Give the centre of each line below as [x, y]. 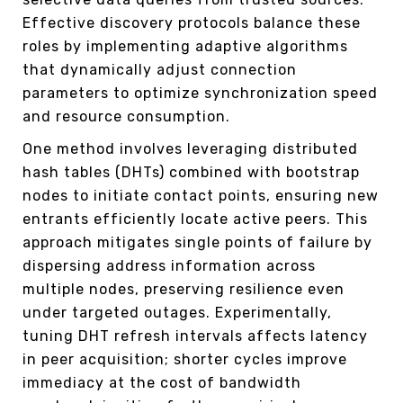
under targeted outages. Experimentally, [177, 312]
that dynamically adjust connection [160, 69]
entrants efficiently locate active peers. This [195, 219]
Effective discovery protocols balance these [192, 22]
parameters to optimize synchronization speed [200, 93]
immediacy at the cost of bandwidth [162, 382]
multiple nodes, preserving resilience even [184, 289]
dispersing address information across [169, 265]
